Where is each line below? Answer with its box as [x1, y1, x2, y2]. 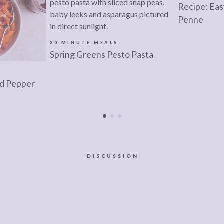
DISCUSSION [87, 152, 139, 159]
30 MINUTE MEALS [50, 39, 119, 45]
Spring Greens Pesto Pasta [50, 48, 153, 60]
